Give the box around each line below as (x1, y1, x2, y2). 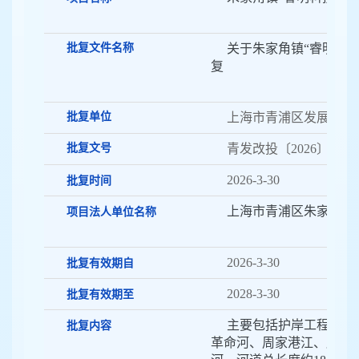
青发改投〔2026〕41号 (227, 142, 355, 156)
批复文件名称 (67, 42, 134, 54)
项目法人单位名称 (67, 206, 156, 219)
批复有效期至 (67, 288, 134, 301)
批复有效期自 (67, 257, 134, 270)
